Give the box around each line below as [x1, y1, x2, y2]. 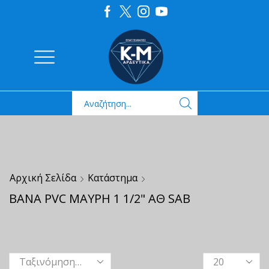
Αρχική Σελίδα [10, 171, 76, 184]
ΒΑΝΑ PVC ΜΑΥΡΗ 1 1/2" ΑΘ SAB [9, 190, 190, 207]
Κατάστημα [88, 171, 138, 184]
